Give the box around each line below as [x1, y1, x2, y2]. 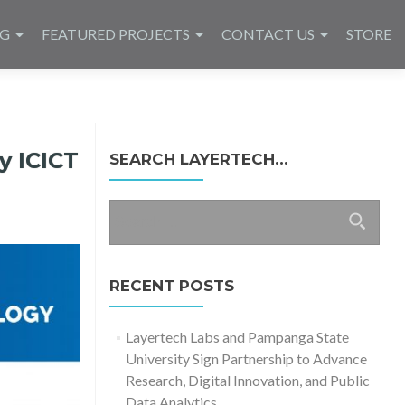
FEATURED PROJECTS [42, 25, 190, 42]
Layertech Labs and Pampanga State [126, 328, 350, 345]
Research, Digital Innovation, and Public [126, 372, 371, 389]
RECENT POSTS [108, 277, 234, 295]
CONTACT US [221, 25, 315, 42]
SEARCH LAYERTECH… [108, 150, 287, 168]
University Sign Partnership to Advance [126, 350, 368, 367]
